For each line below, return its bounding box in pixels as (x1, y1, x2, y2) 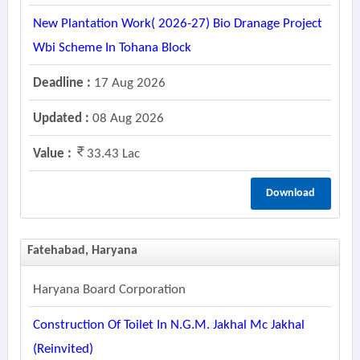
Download (266, 187, 316, 199)
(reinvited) (32, 342, 93, 356)
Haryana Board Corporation (32, 283, 186, 297)
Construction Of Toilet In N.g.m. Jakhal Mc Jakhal (32, 318, 305, 332)
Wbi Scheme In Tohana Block (32, 41, 191, 55)
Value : (32, 147, 72, 161)
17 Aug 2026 (90, 76, 166, 90)
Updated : (32, 112, 89, 125)
